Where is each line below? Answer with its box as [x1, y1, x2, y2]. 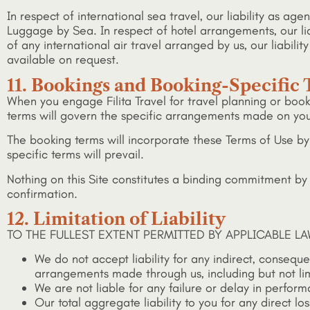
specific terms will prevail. [7, 147, 144, 163]
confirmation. [7, 185, 77, 201]
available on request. [7, 52, 119, 68]
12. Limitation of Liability [7, 208, 226, 229]
